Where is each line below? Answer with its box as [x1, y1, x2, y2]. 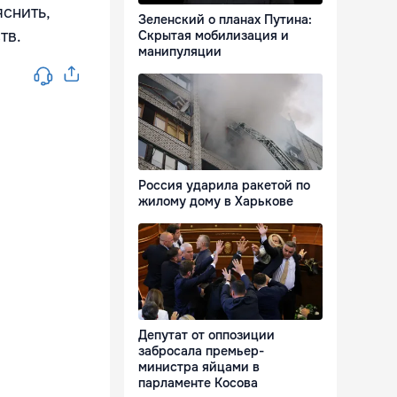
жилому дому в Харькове [138, 193, 293, 210]
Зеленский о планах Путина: [138, 12, 312, 28]
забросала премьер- [138, 343, 264, 360]
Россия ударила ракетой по [138, 177, 310, 194]
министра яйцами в [138, 359, 260, 376]
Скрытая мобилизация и [138, 27, 289, 44]
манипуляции [138, 43, 222, 60]
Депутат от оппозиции [138, 327, 275, 344]
